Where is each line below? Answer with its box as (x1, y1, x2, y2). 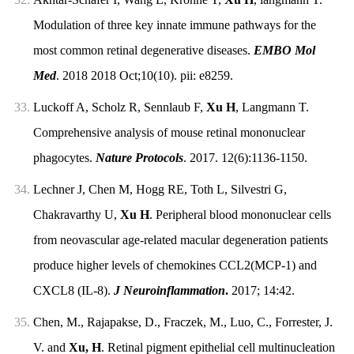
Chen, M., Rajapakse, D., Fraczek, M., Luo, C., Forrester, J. (32, 315, 333, 330)
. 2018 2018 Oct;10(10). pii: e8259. (55, 69, 233, 83)
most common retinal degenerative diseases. (32, 43, 254, 58)
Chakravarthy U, (32, 208, 120, 222)
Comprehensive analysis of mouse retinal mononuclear (32, 126, 305, 140)
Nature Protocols (95, 151, 183, 165)
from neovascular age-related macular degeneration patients (32, 233, 328, 247)
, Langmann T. (235, 100, 309, 115)
